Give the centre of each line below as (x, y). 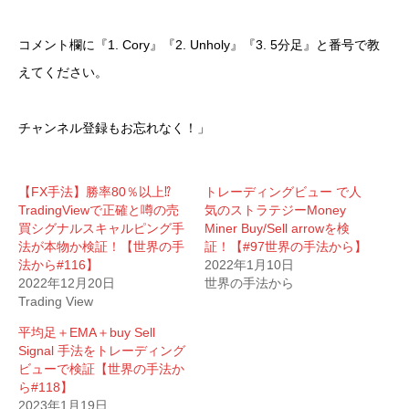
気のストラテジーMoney (275, 210)
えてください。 (63, 72)
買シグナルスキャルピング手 (101, 228)
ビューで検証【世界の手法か (101, 368)
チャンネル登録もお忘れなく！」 (114, 127)
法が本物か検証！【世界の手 (101, 246)
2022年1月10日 (249, 264)
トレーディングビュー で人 (283, 191)
